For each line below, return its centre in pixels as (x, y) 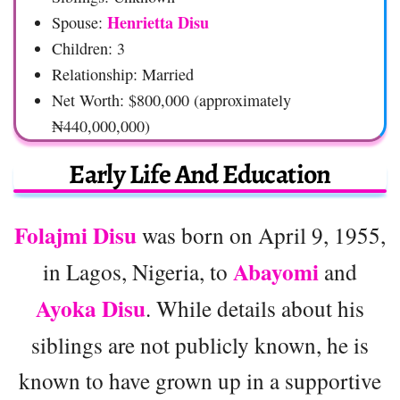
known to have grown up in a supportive (200, 380)
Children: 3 (88, 48)
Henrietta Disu (158, 22)
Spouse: (79, 22)
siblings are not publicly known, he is (200, 344)
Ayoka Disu (91, 308)
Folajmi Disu (75, 235)
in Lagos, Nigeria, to (138, 271)
